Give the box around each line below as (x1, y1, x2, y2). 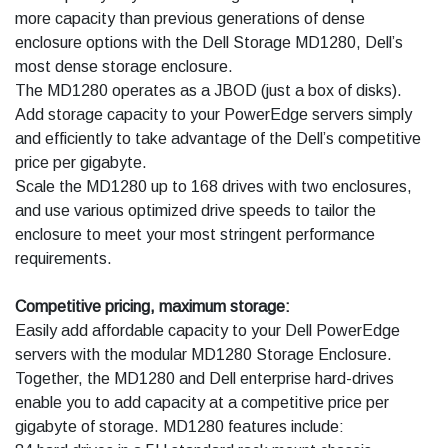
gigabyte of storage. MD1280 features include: (15, 418, 344, 436)
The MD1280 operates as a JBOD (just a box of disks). (15, 82, 402, 100)
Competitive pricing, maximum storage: (15, 298, 290, 316)
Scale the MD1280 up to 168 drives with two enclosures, (15, 178, 412, 196)
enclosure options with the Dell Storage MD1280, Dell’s (15, 34, 403, 52)
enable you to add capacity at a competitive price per (15, 394, 389, 412)
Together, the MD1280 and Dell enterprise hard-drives (15, 370, 394, 388)
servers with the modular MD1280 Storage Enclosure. (15, 346, 392, 364)
